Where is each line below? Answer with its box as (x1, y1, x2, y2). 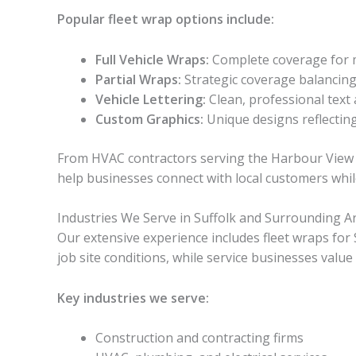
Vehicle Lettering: (95, 90, 206, 108)
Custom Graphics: (95, 110, 203, 128)
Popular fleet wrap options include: (57, 10, 274, 28)
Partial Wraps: (95, 70, 181, 88)
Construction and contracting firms (95, 329, 304, 347)
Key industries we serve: (57, 288, 209, 307)
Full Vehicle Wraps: (95, 50, 209, 68)
